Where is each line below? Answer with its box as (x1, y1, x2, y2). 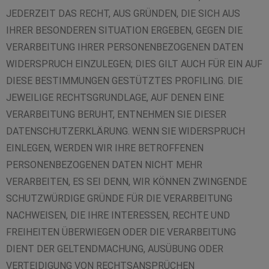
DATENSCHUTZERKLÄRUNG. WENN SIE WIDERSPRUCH (6, 125, 245, 137)
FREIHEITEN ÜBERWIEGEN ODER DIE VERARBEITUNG (6, 226, 236, 238)
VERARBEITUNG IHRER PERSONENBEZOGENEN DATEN (6, 41, 243, 53)
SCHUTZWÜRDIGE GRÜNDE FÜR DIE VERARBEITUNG (6, 193, 232, 204)
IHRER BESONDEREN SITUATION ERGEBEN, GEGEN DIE (6, 25, 243, 36)
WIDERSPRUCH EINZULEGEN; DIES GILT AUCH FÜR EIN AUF (6, 58, 262, 70)
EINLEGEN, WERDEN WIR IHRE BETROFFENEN (6, 142, 204, 154)
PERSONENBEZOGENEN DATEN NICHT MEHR (6, 159, 202, 171)
